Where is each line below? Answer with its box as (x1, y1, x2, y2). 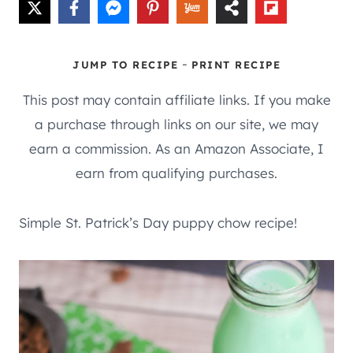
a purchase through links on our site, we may (35, 115, 318, 132)
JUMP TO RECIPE (72, 58, 178, 71)
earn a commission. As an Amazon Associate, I (29, 139, 324, 157)
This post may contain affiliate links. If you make (22, 91, 331, 108)
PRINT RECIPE (191, 58, 281, 71)
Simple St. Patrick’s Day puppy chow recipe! (19, 214, 297, 231)
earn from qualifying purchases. (76, 164, 277, 181)
